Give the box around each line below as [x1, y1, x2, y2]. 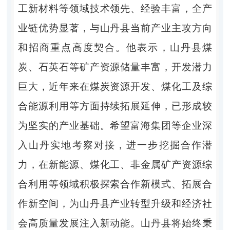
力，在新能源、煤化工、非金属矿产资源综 [17, 159, 213, 170]
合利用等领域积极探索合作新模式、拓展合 [17, 178, 213, 189]
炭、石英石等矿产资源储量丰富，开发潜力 [17, 61, 213, 72]
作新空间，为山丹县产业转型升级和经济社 [17, 198, 213, 209]
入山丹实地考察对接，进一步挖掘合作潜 [17, 139, 213, 150]
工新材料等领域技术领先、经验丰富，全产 [17, 3, 213, 14]
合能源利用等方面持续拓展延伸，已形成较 [17, 100, 213, 111]
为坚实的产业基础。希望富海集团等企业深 [17, 120, 213, 131]
